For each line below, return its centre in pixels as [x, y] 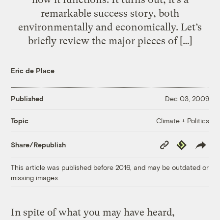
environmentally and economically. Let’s [110, 27]
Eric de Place [33, 70]
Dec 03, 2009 [187, 99]
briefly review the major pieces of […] [110, 41]
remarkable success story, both [110, 13]
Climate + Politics [182, 120]
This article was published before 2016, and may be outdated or [110, 167]
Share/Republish [39, 145]
